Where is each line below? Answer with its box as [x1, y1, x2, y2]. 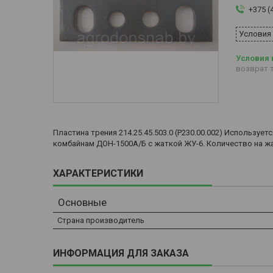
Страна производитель [57, 216, 144, 225]
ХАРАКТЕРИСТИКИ [53, 168, 143, 180]
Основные [58, 196, 107, 209]
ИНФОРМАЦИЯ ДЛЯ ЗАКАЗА [53, 247, 189, 260]
